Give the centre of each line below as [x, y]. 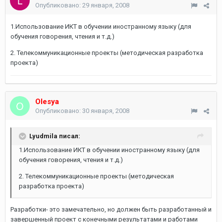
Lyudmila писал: [55, 136]
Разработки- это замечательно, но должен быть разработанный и [111, 209]
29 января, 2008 [106, 5]
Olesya [47, 102]
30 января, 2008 [106, 111]
